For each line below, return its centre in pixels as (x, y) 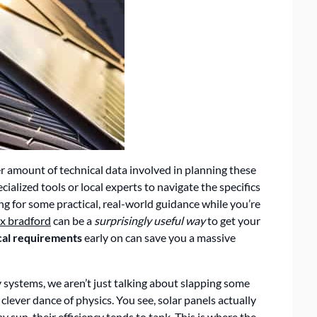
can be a (73, 220)
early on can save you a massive (159, 237)
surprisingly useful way (150, 220)
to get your (233, 220)
